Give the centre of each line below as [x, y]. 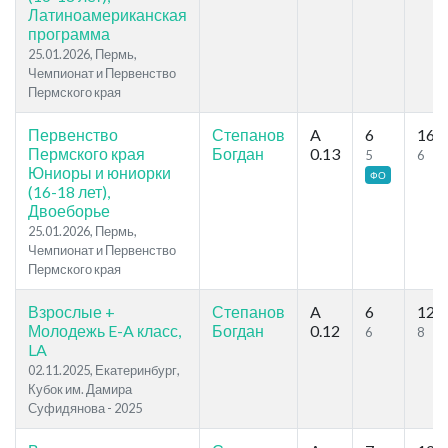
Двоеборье [69, 211]
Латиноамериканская [107, 15]
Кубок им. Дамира [80, 389]
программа [69, 34]
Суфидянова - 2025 [85, 408]
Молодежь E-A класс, [104, 331]
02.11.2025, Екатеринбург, [104, 370]
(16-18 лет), [69, 192]
